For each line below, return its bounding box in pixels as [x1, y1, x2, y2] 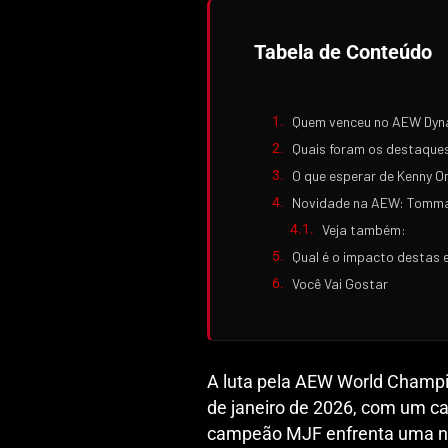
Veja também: [322, 221, 406, 239]
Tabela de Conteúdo [254, 40, 432, 65]
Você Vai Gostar [292, 275, 388, 293]
